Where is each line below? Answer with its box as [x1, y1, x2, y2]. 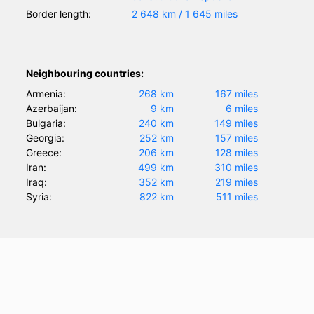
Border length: [26, 8, 92, 20]
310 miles [214, 161, 258, 174]
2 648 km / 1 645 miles [131, 8, 238, 20]
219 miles [214, 176, 258, 189]
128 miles [214, 146, 258, 159]
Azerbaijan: [26, 102, 78, 115]
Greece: [26, 146, 62, 159]
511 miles [215, 191, 258, 203]
